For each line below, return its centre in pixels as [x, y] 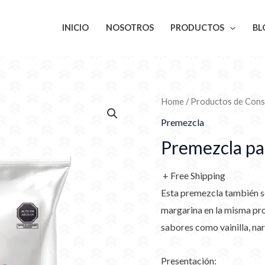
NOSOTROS [130, 28]
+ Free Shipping [194, 176]
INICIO [75, 28]
